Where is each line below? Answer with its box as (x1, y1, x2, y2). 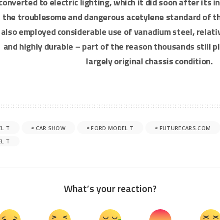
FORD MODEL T (91, 124, 134, 132)
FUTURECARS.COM (159, 124, 211, 132)
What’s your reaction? (63, 181, 157, 196)
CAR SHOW (35, 124, 66, 132)
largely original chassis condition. (86, 55, 213, 68)
